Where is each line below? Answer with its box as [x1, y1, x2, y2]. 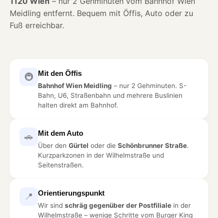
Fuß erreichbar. [10, 20, 64, 30]
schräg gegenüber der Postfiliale [65, 201, 171, 209]
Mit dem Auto [38, 128, 83, 137]
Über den [38, 141, 69, 149]
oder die [89, 141, 118, 149]
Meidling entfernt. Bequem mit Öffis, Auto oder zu [10, 8, 193, 18]
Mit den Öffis [38, 69, 82, 77]
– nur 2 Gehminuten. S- [112, 81, 186, 90]
